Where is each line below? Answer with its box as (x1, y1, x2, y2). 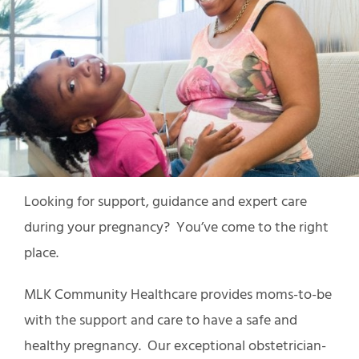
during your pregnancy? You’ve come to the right (24, 216, 329, 240)
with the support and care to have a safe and (24, 309, 297, 333)
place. (24, 241, 58, 265)
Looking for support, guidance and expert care (24, 190, 307, 214)
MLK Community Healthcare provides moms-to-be (24, 283, 332, 307)
